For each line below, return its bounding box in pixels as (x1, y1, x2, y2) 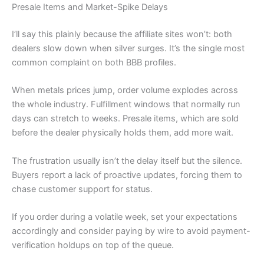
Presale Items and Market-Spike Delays (12, 2, 168, 12)
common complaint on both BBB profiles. (12, 57, 176, 68)
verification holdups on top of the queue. (12, 239, 174, 250)
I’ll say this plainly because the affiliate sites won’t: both (12, 28, 232, 39)
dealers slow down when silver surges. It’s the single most (12, 42, 245, 54)
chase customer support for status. (12, 183, 153, 194)
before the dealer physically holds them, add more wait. (12, 127, 233, 138)
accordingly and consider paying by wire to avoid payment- (12, 225, 250, 236)
